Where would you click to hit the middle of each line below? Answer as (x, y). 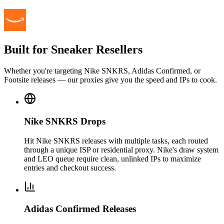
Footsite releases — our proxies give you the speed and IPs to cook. (110, 80)
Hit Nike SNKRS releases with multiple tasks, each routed (116, 140)
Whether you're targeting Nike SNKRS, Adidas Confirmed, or (102, 71)
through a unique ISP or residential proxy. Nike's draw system (121, 149)
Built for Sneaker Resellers (73, 50)
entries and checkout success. (70, 167)
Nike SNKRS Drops (65, 121)
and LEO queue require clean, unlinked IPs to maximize (112, 158)
